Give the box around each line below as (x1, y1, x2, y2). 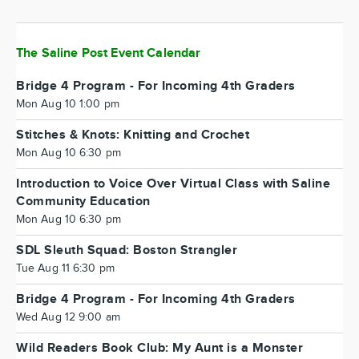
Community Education (16, 193, 151, 209)
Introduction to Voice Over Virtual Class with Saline (16, 175, 330, 192)
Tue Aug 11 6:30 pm (16, 261, 115, 275)
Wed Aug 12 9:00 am (16, 310, 120, 324)
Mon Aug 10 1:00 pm (16, 97, 119, 111)
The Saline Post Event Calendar (16, 45, 201, 61)
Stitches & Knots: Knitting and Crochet (16, 127, 249, 143)
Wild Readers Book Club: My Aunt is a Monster (16, 340, 303, 356)
